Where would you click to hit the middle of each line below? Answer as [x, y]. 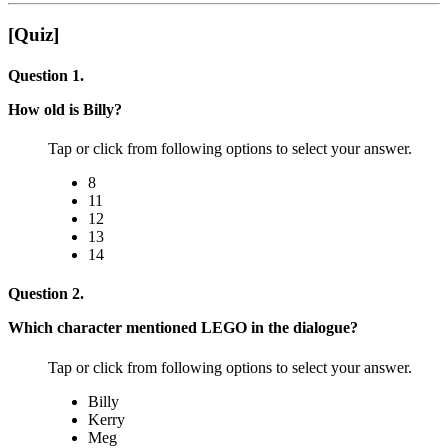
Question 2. [46, 294]
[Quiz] [33, 34]
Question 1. [46, 75]
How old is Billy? [65, 109]
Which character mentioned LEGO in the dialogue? [183, 328]
